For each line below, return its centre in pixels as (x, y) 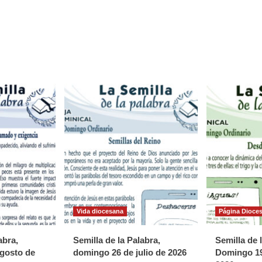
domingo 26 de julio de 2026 (130, 252)
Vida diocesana (100, 211)
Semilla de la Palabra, (117, 240)
